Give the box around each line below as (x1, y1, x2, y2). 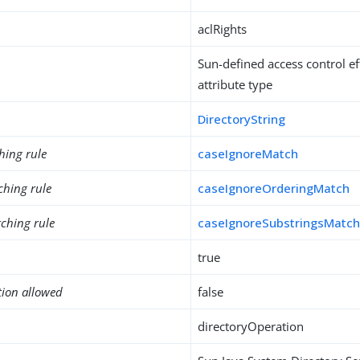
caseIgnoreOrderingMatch (198, 180, 350, 196)
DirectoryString (198, 111, 286, 127)
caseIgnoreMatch (198, 145, 299, 162)
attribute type (198, 76, 273, 92)
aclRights (198, 21, 247, 37)
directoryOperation (198, 318, 305, 334)
